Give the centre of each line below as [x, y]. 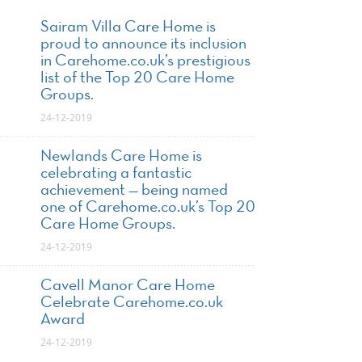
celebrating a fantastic [116, 174]
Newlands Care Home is [121, 157]
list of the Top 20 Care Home [137, 79]
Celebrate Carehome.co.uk [131, 303]
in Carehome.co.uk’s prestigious [145, 62]
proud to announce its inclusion [143, 45]
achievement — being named [134, 191]
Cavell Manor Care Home [127, 286]
